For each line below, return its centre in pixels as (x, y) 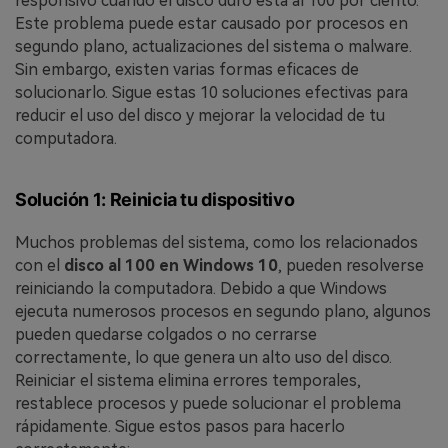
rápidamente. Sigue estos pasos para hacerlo (180, 427)
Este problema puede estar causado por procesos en (211, 23)
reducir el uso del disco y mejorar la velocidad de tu (200, 115)
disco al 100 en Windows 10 (171, 266)
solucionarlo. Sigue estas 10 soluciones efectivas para (211, 92)
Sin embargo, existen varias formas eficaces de (187, 69)
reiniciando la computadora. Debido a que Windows (201, 289)
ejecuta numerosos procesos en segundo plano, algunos (223, 312)
